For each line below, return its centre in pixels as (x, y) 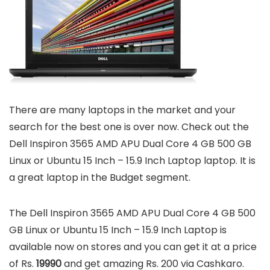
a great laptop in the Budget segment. (100, 178)
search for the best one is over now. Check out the (129, 127)
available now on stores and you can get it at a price (133, 247)
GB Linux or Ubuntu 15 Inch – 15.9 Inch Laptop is (118, 230)
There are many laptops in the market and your (122, 110)
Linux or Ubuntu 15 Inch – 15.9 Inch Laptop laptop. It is (132, 161)
